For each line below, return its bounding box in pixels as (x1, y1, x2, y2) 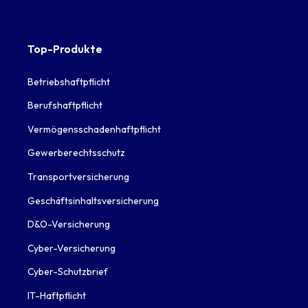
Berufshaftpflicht (27, 99, 102, 112)
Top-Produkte (27, 42, 102, 56)
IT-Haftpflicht (27, 289, 86, 302)
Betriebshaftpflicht (27, 75, 110, 88)
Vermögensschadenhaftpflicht (27, 122, 161, 135)
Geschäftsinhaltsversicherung (27, 194, 159, 207)
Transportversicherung (27, 170, 129, 183)
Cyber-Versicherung (27, 241, 115, 254)
